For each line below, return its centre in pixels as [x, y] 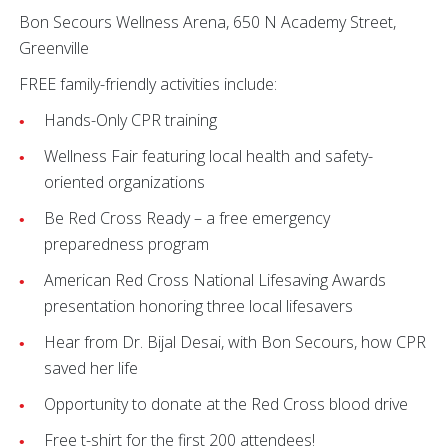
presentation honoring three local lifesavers [198, 306]
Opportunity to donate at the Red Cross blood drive [228, 404]
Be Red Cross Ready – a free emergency [187, 218]
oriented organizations [126, 182]
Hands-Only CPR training [130, 120]
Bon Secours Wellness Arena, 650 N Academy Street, [207, 22]
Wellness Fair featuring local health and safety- [208, 156]
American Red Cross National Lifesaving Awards [215, 280]
